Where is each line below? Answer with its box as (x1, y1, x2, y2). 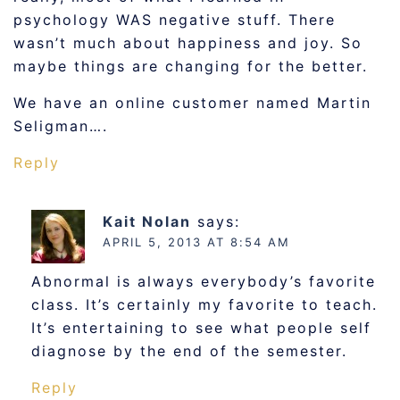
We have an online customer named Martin (13, 94, 371, 112)
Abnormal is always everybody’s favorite (31, 272, 376, 290)
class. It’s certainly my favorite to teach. (31, 296, 378, 313)
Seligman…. (13, 117, 108, 135)
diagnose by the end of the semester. (31, 342, 347, 360)
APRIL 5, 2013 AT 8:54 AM (103, 235, 290, 249)
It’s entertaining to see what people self (31, 319, 371, 337)
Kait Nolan (103, 212, 191, 230)
